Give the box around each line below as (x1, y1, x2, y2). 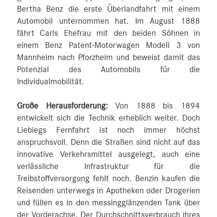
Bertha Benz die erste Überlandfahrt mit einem (17, 5, 200, 14)
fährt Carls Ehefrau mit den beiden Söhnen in (17, 29, 200, 38)
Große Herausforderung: (17, 102, 108, 110)
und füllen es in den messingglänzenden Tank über (17, 199, 200, 207)
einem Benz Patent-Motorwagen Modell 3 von (17, 41, 200, 50)
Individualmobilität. (17, 77, 84, 86)
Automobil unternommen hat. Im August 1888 (17, 17, 200, 26)
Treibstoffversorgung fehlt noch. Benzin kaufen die (17, 174, 200, 183)
